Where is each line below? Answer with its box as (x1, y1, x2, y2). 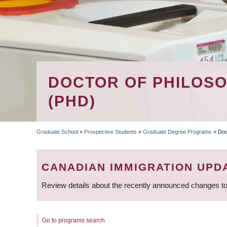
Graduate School (36, 129, 78, 135)
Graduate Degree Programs (143, 129, 212, 135)
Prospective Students (84, 129, 137, 135)
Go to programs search (42, 216, 105, 224)
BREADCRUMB (36, 140, 159, 157)
